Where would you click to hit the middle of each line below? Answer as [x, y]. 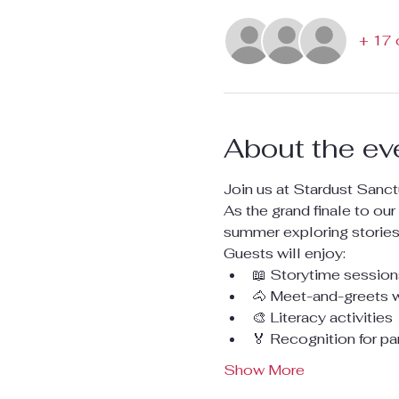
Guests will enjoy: [284, 253]
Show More [264, 370]
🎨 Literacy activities [322, 317]
